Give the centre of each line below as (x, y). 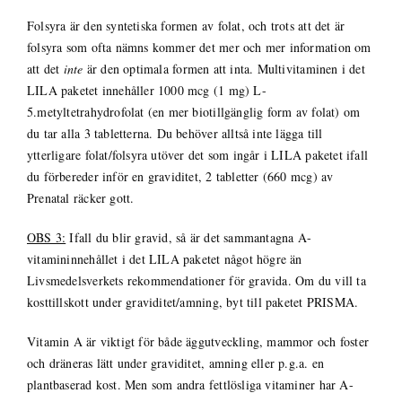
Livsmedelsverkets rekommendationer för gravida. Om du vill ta (196, 280)
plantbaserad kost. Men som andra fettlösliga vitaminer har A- (190, 384)
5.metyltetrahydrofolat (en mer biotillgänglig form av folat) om (193, 111)
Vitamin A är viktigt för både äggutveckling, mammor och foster (198, 341)
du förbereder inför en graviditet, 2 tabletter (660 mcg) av (180, 176)
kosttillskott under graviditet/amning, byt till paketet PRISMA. (192, 301)
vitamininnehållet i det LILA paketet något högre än (164, 258)
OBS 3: (46, 237)
